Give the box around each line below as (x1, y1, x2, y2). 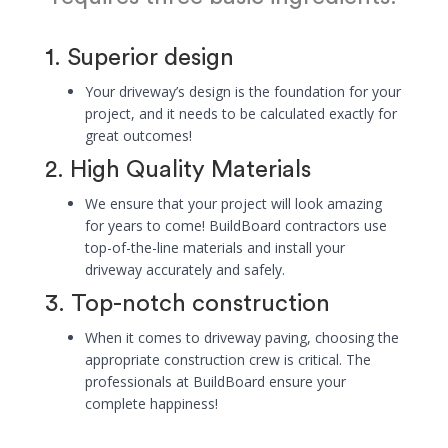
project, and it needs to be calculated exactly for (85, 104, 397, 124)
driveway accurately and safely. (85, 260, 285, 280)
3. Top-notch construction (45, 292, 330, 317)
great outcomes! (85, 126, 192, 146)
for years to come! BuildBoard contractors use (85, 216, 387, 236)
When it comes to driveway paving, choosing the (85, 328, 399, 348)
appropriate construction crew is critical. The (85, 350, 371, 370)
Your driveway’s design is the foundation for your (85, 82, 401, 102)
